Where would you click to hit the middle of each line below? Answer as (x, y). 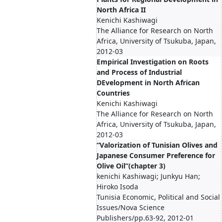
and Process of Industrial (139, 72)
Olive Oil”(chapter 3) (131, 166)
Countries (113, 93)
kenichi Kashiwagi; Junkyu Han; (148, 176)
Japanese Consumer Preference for (156, 155)
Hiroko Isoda (117, 187)
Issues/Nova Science (131, 207)
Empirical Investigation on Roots (153, 62)
